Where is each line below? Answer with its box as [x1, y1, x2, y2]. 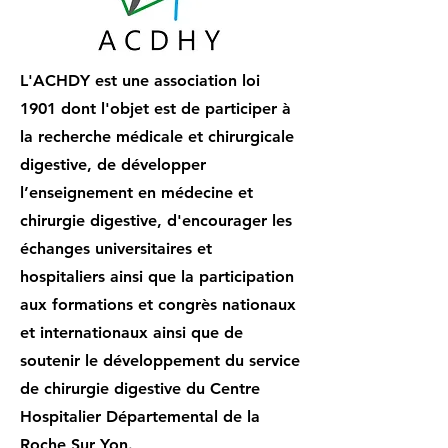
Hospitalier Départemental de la [20, 407, 260, 426]
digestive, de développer [20, 155, 206, 174]
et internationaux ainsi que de [20, 323, 243, 342]
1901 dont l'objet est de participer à [20, 99, 291, 118]
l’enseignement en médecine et [20, 183, 253, 202]
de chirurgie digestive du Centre [20, 379, 260, 398]
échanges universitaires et [20, 239, 212, 258]
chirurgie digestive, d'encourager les [20, 211, 292, 230]
